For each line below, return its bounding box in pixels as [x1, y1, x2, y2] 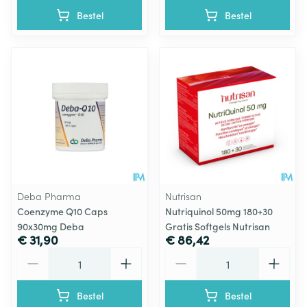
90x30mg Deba [17, 219, 84, 233]
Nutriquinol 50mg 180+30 [165, 204, 273, 218]
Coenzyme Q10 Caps [17, 204, 108, 218]
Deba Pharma [17, 189, 81, 203]
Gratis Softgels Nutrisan [165, 219, 270, 233]
